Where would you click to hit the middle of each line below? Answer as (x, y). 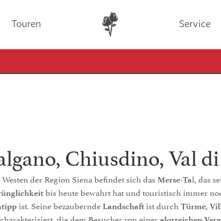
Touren (26, 24)
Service (195, 24)
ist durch (162, 205)
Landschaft (123, 206)
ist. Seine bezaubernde (60, 205)
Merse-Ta (175, 180)
